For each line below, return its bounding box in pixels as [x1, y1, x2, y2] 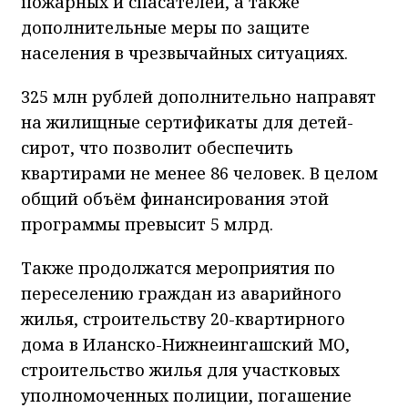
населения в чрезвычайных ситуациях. [21, 41, 348, 64]
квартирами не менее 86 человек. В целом [21, 161, 378, 184]
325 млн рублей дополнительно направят [21, 85, 376, 107]
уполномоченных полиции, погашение [21, 383, 352, 406]
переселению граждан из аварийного [21, 281, 342, 304]
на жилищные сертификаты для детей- [21, 110, 353, 133]
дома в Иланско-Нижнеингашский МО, [21, 332, 350, 355]
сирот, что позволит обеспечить [21, 136, 293, 158]
